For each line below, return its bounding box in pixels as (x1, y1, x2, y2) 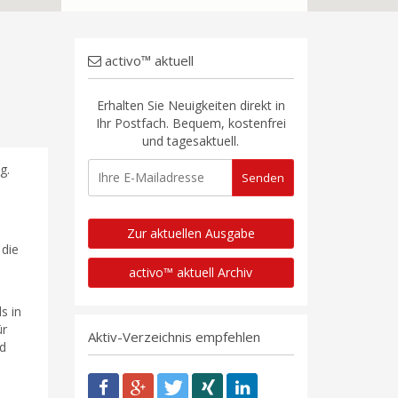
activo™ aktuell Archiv (129, 264, 253, 281)
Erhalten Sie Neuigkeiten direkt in (96, 97, 285, 114)
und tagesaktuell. (142, 132, 240, 149)
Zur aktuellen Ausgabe (126, 225, 255, 242)
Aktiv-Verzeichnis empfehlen (87, 328, 260, 346)
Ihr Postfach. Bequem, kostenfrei (95, 115, 286, 131)
